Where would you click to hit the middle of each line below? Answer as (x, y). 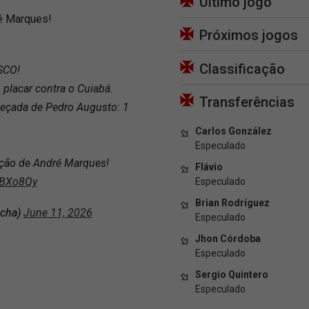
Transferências (247, 102)
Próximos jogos (249, 36)
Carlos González (233, 131)
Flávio (209, 167)
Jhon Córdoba (228, 238)
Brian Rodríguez (232, 202)
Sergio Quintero (232, 274)
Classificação (242, 69)
